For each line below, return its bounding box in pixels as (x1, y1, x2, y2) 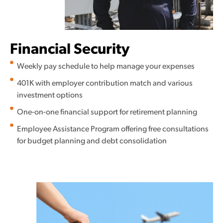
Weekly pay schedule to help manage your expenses (16, 63, 195, 71)
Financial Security (10, 42, 129, 58)
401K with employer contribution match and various (16, 80, 193, 88)
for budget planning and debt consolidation (16, 137, 167, 146)
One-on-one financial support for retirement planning (16, 109, 197, 117)
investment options (16, 92, 83, 100)
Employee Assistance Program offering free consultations (16, 125, 209, 134)
